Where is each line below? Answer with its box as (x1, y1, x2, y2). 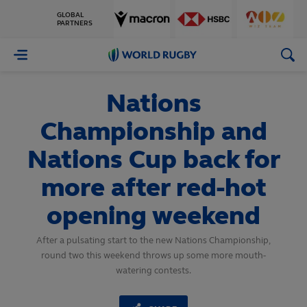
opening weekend (47, 200, 260, 231)
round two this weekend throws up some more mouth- (41, 250, 266, 261)
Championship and (40, 116, 267, 147)
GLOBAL (57, 11, 84, 19)
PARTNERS (57, 19, 93, 27)
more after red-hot (40, 172, 267, 203)
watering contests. (116, 265, 191, 276)
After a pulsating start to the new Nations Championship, (36, 235, 271, 246)
